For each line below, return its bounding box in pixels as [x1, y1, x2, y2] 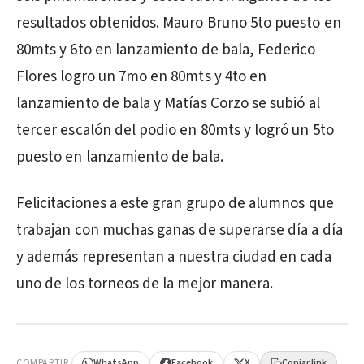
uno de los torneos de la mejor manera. [16, 273, 274, 295]
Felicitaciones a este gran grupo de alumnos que [16, 193, 334, 214]
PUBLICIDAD [28, 327, 74, 339]
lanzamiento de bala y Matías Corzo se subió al [16, 93, 320, 115]
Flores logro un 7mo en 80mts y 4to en [16, 66, 267, 88]
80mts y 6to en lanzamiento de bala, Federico [16, 39, 316, 61]
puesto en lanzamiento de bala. [16, 146, 223, 168]
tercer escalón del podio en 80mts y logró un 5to [16, 119, 334, 141]
